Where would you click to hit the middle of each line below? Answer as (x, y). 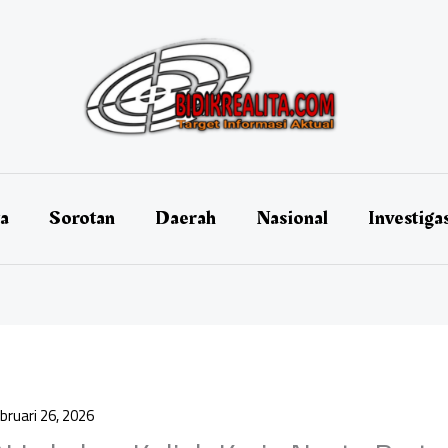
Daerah (185, 218)
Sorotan (81, 218)
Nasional (291, 218)
